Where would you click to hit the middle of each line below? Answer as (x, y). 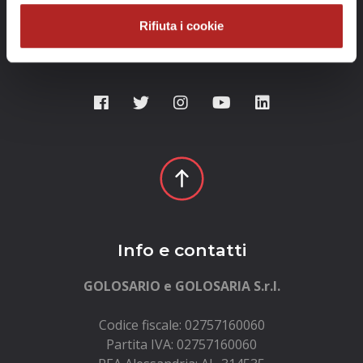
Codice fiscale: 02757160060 (181, 325)
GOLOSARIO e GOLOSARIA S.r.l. (186, 286)
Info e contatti (181, 250)
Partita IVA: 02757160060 (181, 344)
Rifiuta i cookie (181, 26)
